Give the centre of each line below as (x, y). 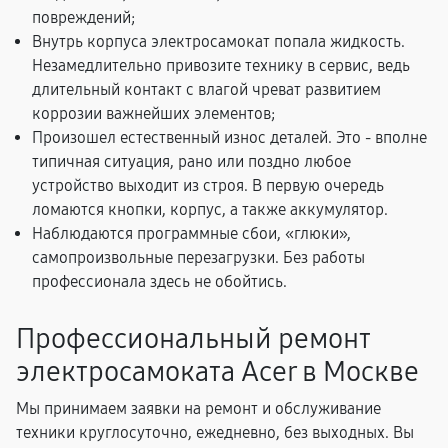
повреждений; (83, 17)
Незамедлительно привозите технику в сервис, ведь (221, 65)
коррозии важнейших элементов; (153, 113)
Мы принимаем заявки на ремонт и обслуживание (198, 408)
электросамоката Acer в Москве (217, 372)
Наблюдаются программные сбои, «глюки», (191, 233)
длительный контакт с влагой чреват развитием (206, 89)
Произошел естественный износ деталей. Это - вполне (229, 137)
